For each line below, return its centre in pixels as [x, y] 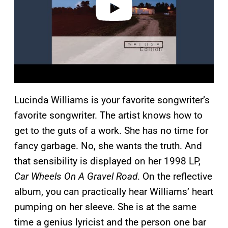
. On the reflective [175, 177]
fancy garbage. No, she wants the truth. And [108, 146]
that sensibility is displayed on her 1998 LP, [107, 161]
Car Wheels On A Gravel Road [76, 177]
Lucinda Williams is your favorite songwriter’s [112, 100]
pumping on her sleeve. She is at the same [105, 207]
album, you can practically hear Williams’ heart [114, 192]
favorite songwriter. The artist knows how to [108, 116]
